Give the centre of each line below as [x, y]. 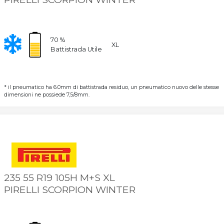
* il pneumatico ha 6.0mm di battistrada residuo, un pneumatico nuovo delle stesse [111, 87]
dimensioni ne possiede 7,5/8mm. [46, 95]
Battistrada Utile [76, 49]
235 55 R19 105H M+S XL [59, 178]
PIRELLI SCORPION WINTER [69, 190]
